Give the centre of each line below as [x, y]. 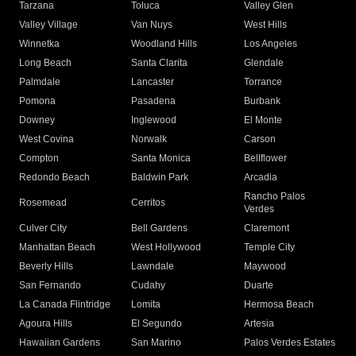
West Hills [265, 25]
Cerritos [149, 203]
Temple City [269, 248]
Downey [37, 120]
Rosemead [43, 203]
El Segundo [157, 324]
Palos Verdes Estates [289, 343]
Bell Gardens [160, 228]
